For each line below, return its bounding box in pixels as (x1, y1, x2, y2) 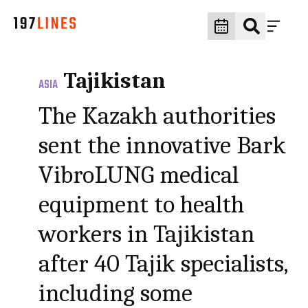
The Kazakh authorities (38, 102, 276, 130)
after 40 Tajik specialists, (38, 250, 288, 278)
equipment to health (38, 190, 245, 219)
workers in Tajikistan (38, 220, 255, 248)
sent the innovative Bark (38, 131, 287, 159)
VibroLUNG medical (38, 161, 239, 189)
